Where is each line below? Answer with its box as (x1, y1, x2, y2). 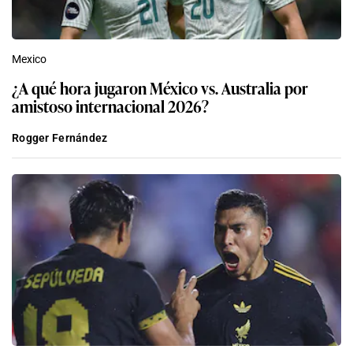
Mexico (12, 52, 46, 65)
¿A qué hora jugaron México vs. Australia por (12, 75, 308, 99)
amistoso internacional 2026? (12, 93, 209, 117)
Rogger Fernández (12, 131, 108, 144)
